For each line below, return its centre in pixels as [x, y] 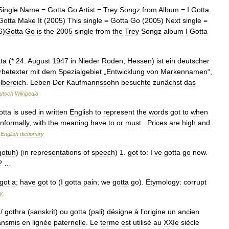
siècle [190, 222]
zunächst [167, 82]
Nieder [89, 61]
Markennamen [184, 72]
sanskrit [43, 212]
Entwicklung [125, 72]
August [39, 61]
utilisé [142, 222]
